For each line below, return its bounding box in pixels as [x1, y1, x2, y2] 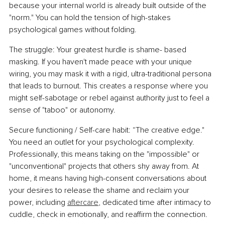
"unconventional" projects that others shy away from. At [9, 161, 201, 172]
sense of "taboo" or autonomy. [9, 105, 116, 116]
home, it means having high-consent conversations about [9, 173, 208, 184]
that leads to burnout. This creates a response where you [9, 81, 210, 91]
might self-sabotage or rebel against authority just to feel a [9, 93, 211, 103]
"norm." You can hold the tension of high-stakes [9, 13, 173, 23]
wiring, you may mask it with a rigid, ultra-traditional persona [9, 69, 213, 79]
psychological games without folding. [9, 25, 137, 35]
